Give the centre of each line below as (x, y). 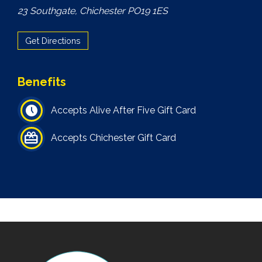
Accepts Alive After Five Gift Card (123, 110)
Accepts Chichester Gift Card (113, 137)
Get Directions (53, 41)
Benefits (42, 82)
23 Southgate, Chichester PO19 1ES (93, 11)
